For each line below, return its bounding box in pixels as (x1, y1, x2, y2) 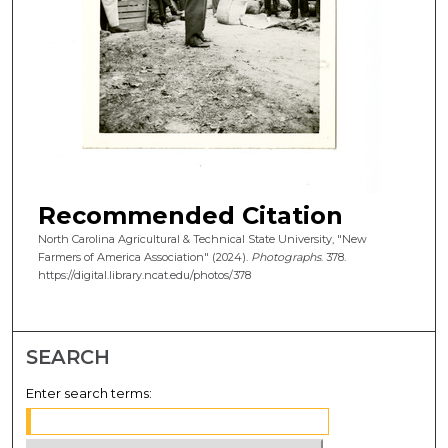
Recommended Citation (37, 201, 343, 231)
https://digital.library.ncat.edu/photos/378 (37, 268, 251, 283)
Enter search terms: (26, 385, 153, 402)
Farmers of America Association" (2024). (37, 250, 251, 265)
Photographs (250, 250, 321, 265)
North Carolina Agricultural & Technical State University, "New (37, 232, 367, 247)
